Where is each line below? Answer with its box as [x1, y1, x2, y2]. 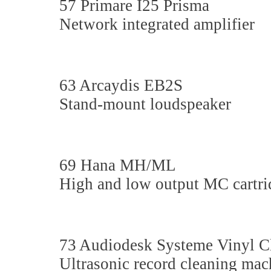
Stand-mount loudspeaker [59, 95, 231, 113]
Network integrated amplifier [59, 15, 255, 33]
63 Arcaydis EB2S [59, 76, 183, 94]
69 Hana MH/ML [59, 156, 180, 174]
